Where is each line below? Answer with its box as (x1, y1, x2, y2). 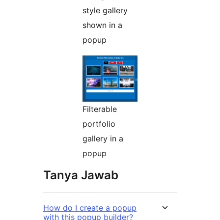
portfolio (82, 119, 115, 129)
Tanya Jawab (43, 168, 118, 183)
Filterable (82, 104, 117, 114)
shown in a (82, 20, 122, 30)
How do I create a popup (43, 203, 137, 213)
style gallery (82, 5, 128, 16)
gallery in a (82, 134, 123, 144)
